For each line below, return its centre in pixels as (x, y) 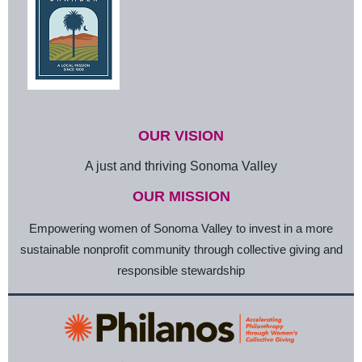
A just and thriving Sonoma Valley (181, 166)
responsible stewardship (181, 271)
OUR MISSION (181, 197)
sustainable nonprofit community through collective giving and (181, 250)
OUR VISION (181, 136)
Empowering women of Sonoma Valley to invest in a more (181, 229)
